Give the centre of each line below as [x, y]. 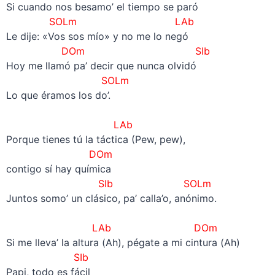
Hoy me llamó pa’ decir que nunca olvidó [101, 65]
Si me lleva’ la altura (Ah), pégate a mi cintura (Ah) [123, 242]
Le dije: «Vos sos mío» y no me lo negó [97, 36]
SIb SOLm [154, 183]
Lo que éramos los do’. [58, 95]
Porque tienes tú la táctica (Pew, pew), [95, 139]
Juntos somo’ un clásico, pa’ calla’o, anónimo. [111, 198]
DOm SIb [137, 51]
